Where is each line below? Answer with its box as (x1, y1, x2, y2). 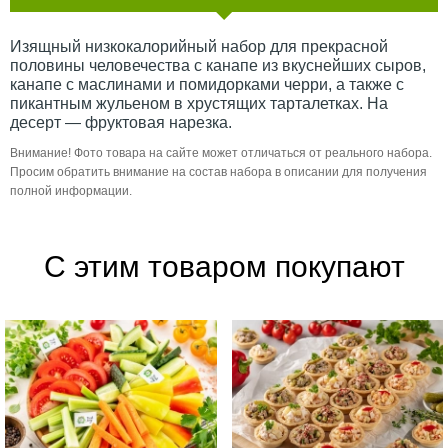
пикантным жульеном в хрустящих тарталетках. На (10, 94, 388, 112)
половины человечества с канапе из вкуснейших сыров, (10, 56, 426, 74)
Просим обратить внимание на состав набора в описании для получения (10, 164, 427, 179)
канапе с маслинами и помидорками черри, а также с (10, 75, 404, 93)
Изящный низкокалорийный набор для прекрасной (10, 37, 388, 55)
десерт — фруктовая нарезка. (10, 113, 232, 131)
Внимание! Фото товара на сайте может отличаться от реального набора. (10, 145, 432, 160)
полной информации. (10, 183, 132, 198)
